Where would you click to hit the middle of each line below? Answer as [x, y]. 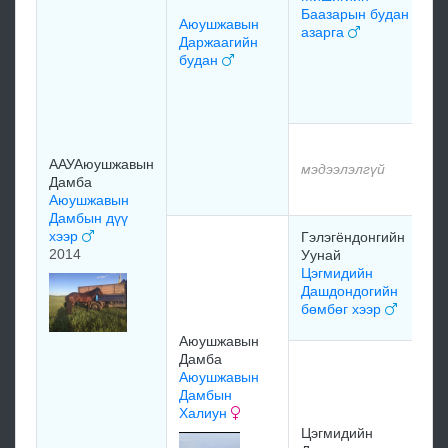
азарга [324, 32]
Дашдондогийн [349, 291]
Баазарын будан [355, 14]
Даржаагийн [218, 42]
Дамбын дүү [88, 218]
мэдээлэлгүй [343, 169]
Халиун [205, 413]
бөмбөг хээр [343, 309]
